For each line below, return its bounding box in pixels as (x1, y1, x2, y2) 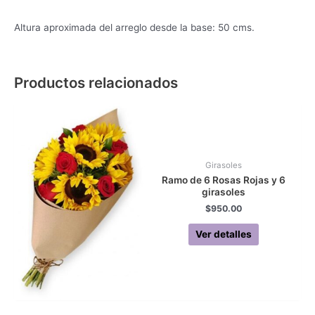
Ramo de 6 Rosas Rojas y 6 (161, 174, 285, 186)
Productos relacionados (14, 74, 178, 92)
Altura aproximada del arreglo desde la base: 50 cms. (14, 22, 255, 34)
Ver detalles (195, 229, 252, 240)
